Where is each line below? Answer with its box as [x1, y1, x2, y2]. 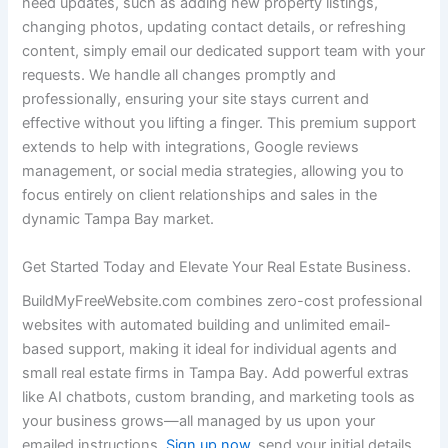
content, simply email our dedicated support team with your [22, 42, 426, 61]
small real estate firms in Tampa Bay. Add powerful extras [22, 363, 410, 382]
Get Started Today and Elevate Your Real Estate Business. [22, 257, 412, 276]
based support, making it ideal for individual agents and [22, 339, 398, 358]
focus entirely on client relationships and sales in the [22, 186, 378, 205]
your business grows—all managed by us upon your [22, 411, 376, 430]
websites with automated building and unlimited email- [22, 315, 392, 334]
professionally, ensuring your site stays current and [22, 90, 370, 109]
